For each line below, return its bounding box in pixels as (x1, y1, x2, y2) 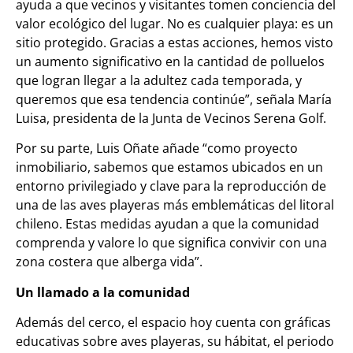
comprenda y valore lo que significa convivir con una (16, 234, 327, 252)
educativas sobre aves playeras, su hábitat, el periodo (16, 333, 334, 351)
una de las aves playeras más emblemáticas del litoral (16, 196, 334, 214)
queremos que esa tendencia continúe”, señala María (16, 90, 332, 108)
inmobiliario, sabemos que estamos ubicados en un (16, 158, 323, 176)
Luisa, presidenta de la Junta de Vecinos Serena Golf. (16, 109, 326, 127)
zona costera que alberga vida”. (16, 253, 203, 271)
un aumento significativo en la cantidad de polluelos (16, 52, 325, 70)
